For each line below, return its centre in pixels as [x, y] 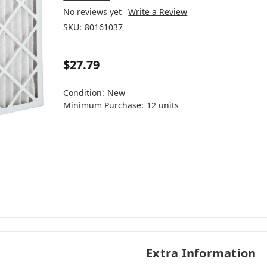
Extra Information [201, 253]
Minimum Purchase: [104, 105]
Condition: [84, 92]
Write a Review [158, 11]
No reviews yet [93, 11]
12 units [163, 105]
